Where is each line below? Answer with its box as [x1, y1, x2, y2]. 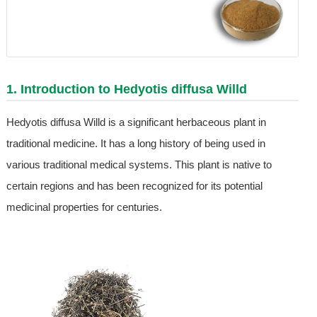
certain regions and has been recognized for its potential [6, 179, 263, 192]
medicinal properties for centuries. [6, 200, 162, 213]
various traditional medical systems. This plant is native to [6, 158, 272, 171]
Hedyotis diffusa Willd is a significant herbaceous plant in [6, 115, 266, 128]
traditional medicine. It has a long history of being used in [6, 137, 265, 149]
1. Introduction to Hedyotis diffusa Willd [6, 81, 247, 96]
